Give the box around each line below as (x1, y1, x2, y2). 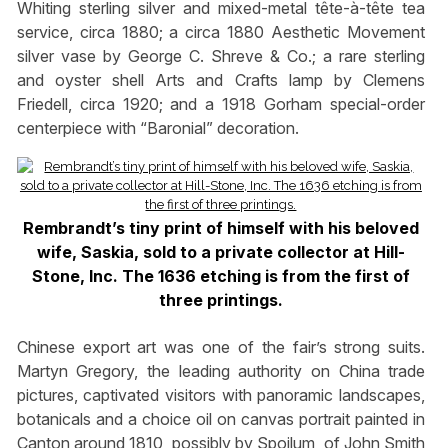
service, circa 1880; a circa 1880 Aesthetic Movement (16, 21, 426, 42)
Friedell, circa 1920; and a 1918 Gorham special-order (16, 93, 426, 114)
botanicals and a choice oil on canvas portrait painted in (16, 408, 426, 429)
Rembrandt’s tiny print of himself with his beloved (22, 217, 419, 238)
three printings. (158, 289, 283, 310)
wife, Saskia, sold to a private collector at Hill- (36, 241, 405, 262)
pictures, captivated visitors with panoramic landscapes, (16, 384, 426, 405)
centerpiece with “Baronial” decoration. (16, 117, 299, 138)
